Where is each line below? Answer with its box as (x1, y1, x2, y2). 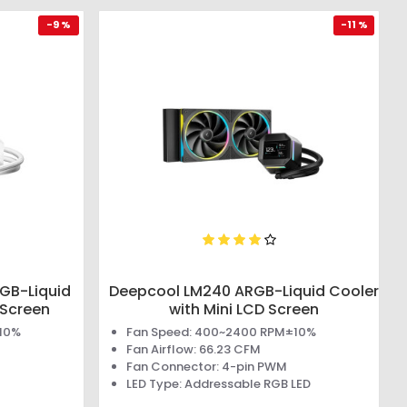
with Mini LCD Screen (168, 299, 319, 321)
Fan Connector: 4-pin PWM (126, 358, 288, 376)
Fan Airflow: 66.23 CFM (126, 341, 262, 359)
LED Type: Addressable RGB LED (126, 375, 312, 393)
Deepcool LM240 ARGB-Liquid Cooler (108, 281, 379, 303)
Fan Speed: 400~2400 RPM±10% (126, 323, 317, 342)
